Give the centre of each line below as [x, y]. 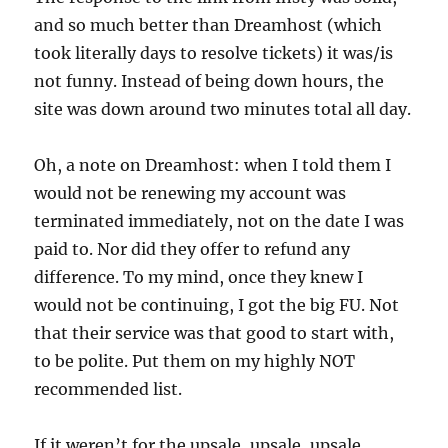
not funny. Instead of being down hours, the [209, 81]
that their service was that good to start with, [214, 333]
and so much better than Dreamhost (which [208, 25]
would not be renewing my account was [190, 193]
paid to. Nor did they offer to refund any [192, 249]
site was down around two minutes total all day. [223, 109]
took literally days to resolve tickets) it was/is [214, 53]
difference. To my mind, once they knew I [199, 277]
